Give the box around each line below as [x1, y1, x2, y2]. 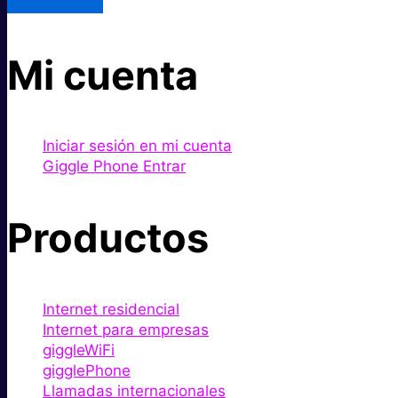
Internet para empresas [43, 320, 209, 338]
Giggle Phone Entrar [43, 157, 186, 176]
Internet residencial [43, 299, 179, 318]
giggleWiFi [43, 340, 115, 359]
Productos [7, 213, 209, 263]
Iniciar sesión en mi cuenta [43, 137, 232, 155]
